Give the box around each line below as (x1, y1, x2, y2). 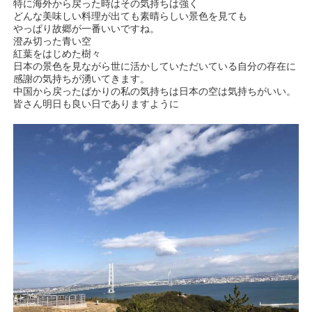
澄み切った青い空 (13, 36, 92, 47)
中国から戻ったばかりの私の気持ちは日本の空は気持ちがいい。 (13, 86, 297, 97)
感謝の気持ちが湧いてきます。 (13, 73, 150, 85)
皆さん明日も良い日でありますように (13, 98, 180, 110)
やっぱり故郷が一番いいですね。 (13, 23, 160, 35)
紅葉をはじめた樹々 (13, 48, 102, 60)
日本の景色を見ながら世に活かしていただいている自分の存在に (13, 61, 297, 72)
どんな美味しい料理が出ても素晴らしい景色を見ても (13, 10, 248, 22)
